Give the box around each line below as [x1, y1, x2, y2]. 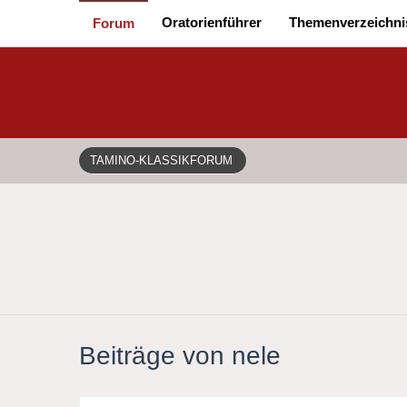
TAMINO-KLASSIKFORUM [90, 154, 233, 167]
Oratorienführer [162, 15, 263, 30]
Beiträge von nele [79, 342, 282, 371]
